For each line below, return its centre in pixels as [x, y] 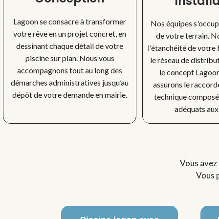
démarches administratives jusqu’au [70, 82]
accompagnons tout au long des [70, 70]
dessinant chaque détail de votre [70, 45]
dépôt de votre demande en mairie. [70, 94]
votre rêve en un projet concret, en [70, 33]
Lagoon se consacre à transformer [70, 21]
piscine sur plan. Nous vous [70, 58]
